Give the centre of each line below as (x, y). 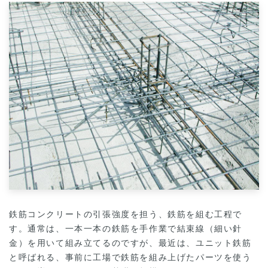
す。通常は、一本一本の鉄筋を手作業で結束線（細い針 (126, 229)
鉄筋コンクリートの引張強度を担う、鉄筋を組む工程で (126, 214)
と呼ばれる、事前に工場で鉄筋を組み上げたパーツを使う (130, 257)
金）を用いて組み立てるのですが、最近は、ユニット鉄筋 (130, 243)
